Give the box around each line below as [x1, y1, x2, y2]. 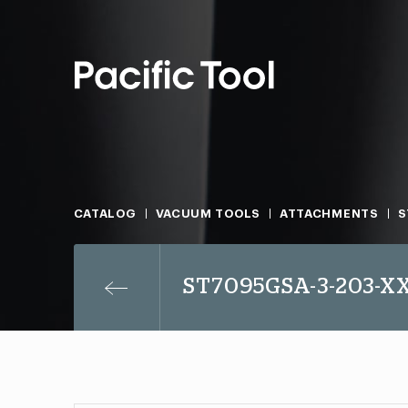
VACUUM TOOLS [155, 208, 260, 219]
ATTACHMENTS [279, 208, 379, 219]
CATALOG [73, 208, 137, 219]
